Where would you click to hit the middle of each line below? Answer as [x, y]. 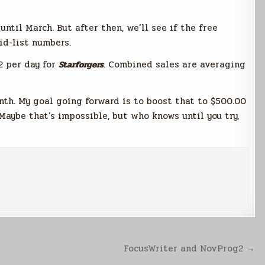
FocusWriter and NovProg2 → [189, 248]
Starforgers [81, 64]
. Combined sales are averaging [174, 64]
